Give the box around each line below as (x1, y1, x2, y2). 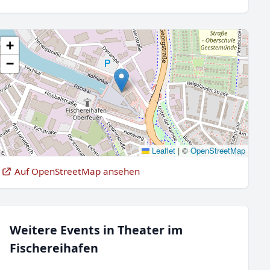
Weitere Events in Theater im (9, 221, 183, 238)
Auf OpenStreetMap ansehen (14, 165, 140, 177)
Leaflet (149, 145, 175, 157)
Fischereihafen (9, 239, 98, 256)
